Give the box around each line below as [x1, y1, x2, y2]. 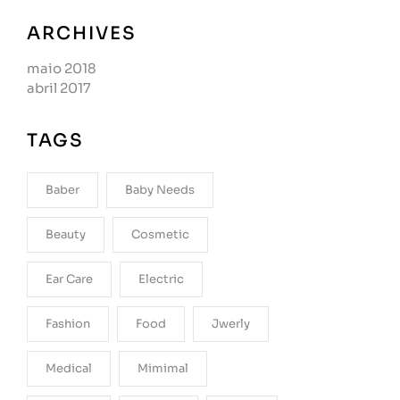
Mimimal [137, 361, 188, 376]
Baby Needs [125, 182, 195, 197]
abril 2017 [27, 79, 91, 96]
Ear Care [46, 271, 93, 287]
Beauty [46, 227, 86, 242]
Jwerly [212, 316, 250, 331]
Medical [46, 361, 92, 376]
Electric [138, 271, 184, 287]
